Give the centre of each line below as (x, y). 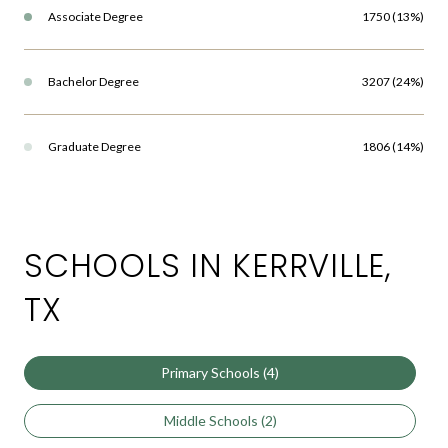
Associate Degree (95, 16)
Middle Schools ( (214, 420)
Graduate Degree (94, 146)
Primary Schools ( (214, 372)
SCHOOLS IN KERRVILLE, (208, 265)
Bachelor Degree (93, 81)
